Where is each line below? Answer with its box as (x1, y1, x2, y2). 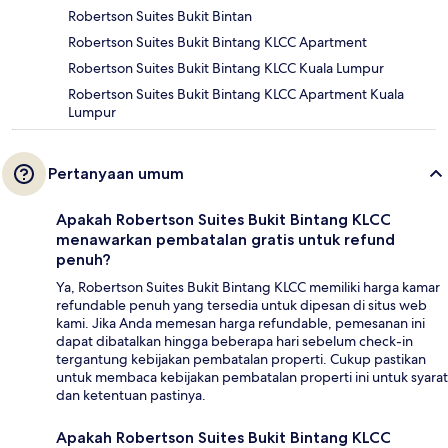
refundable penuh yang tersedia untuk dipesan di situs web (56, 296, 427, 315)
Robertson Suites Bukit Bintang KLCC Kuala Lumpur (68, 59, 384, 78)
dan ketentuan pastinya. (56, 386, 206, 405)
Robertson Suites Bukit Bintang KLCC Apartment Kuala (68, 85, 404, 104)
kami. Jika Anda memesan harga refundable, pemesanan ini (56, 314, 425, 333)
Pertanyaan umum (48, 164, 184, 184)
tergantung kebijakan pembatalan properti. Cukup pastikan (56, 350, 426, 369)
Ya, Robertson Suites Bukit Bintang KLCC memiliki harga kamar (56, 278, 440, 297)
